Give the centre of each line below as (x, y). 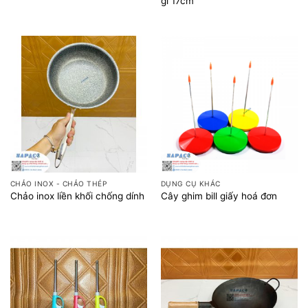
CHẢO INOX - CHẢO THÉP (58, 184)
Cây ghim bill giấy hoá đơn (219, 196)
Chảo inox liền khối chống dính (77, 196)
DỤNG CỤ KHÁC (190, 184)
